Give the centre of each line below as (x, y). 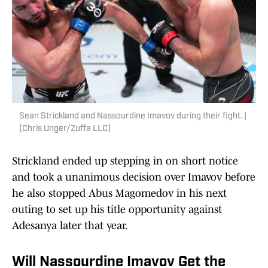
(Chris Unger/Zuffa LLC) (65, 129)
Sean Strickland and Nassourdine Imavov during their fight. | (133, 117)
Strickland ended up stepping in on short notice (125, 161)
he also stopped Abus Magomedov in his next (119, 194)
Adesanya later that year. (70, 226)
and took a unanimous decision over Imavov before (134, 177)
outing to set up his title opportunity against (117, 210)
